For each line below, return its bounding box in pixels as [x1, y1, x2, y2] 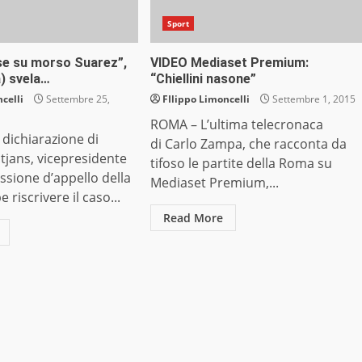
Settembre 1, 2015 [269, 92, 356, 107]
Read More [162, 210, 223, 226]
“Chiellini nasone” [149, 71, 256, 87]
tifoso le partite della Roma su [149, 154, 332, 173]
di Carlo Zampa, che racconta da [149, 135, 347, 154]
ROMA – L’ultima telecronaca [149, 116, 323, 134]
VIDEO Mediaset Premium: [149, 55, 309, 71]
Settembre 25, [44, 92, 111, 107]
